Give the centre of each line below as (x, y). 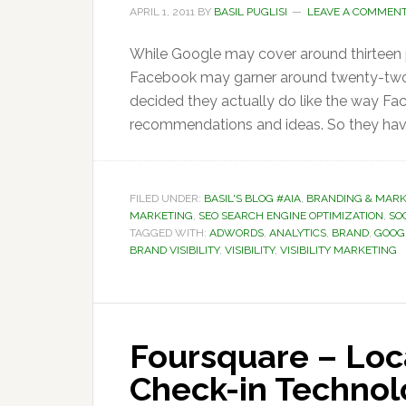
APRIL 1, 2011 (162, 12)
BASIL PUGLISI (251, 12)
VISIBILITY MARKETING (338, 250)
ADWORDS (237, 233)
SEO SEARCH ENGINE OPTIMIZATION (291, 216)
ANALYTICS (298, 233)
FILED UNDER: (167, 198)
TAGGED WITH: (169, 233)
